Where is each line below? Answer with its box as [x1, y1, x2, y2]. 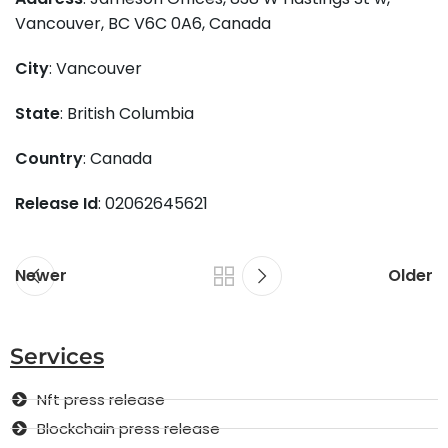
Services [10, 342, 104, 370]
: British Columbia [60, 101, 194, 125]
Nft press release [36, 388, 165, 410]
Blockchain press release [36, 417, 220, 439]
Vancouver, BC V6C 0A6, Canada [15, 11, 271, 35]
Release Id [15, 191, 98, 215]
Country [15, 146, 83, 170]
